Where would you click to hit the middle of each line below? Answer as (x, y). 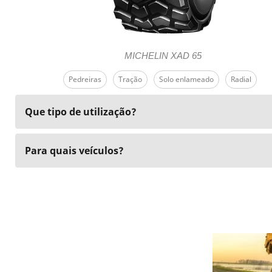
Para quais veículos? (74, 151)
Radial (241, 79)
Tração (131, 79)
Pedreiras (85, 79)
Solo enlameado (187, 79)
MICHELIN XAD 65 (163, 56)
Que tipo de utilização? (80, 112)
